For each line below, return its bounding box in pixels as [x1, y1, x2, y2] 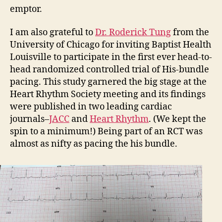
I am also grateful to [10, 27, 95, 38]
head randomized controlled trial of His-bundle [10, 64, 209, 75]
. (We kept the [149, 113, 206, 125]
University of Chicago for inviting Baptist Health [10, 39, 211, 51]
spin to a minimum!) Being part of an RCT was [10, 126, 203, 137]
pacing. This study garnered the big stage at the [10, 76, 207, 88]
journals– [10, 113, 49, 125]
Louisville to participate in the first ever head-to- [10, 52, 212, 63]
